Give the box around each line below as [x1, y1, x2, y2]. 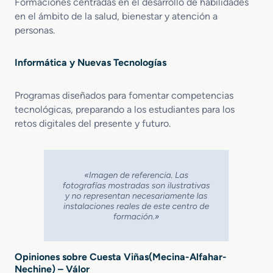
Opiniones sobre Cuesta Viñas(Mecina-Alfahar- [15, 250, 227, 263]
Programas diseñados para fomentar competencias [15, 89, 233, 101]
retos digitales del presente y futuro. [15, 117, 171, 129]
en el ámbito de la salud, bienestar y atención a [15, 10, 218, 22]
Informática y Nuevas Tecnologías [15, 56, 166, 68]
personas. [15, 24, 55, 36]
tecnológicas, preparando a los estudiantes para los [15, 103, 235, 115]
